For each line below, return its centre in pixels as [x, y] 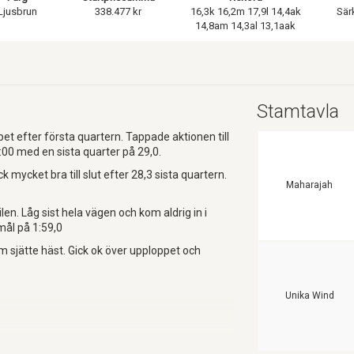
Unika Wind [309, 295]
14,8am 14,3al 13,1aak [245, 25]
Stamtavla [298, 111]
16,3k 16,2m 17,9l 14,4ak [245, 11]
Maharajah [310, 185]
